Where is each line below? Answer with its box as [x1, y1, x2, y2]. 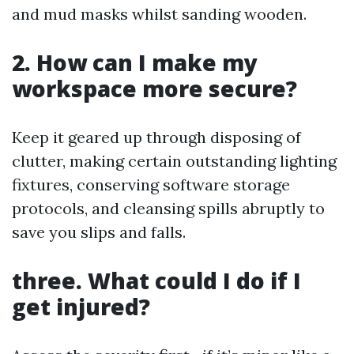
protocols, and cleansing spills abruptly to [12, 198, 325, 218]
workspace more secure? [12, 73, 297, 104]
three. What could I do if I [12, 265, 301, 296]
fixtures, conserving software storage [12, 175, 290, 194]
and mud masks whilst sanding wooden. [12, 4, 307, 24]
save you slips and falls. [12, 222, 186, 242]
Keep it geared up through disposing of [12, 127, 301, 147]
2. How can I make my [12, 47, 258, 77]
